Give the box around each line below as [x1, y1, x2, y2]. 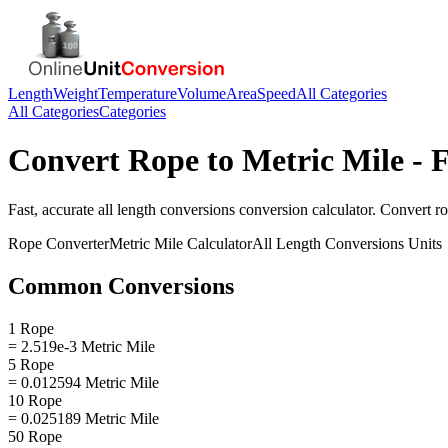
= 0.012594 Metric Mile [8, 373, 159, 391]
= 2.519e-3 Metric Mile [8, 337, 155, 355]
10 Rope [8, 391, 62, 409]
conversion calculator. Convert [235, 200, 435, 218]
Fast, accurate [8, 200, 98, 218]
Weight [53, 85, 98, 102]
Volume [177, 85, 226, 102]
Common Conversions [8, 272, 234, 299]
